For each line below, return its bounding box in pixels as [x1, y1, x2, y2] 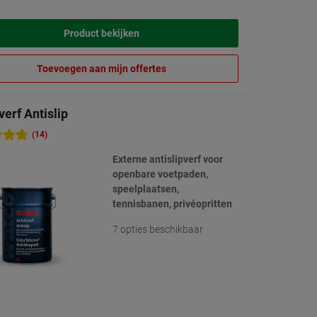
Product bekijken [64, 28, 139, 40]
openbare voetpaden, [112, 168, 208, 180]
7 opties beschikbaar [112, 224, 203, 236]
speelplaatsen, [112, 183, 179, 195]
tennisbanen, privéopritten [112, 198, 232, 210]
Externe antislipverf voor [112, 154, 223, 166]
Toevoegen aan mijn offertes [37, 63, 166, 75]
